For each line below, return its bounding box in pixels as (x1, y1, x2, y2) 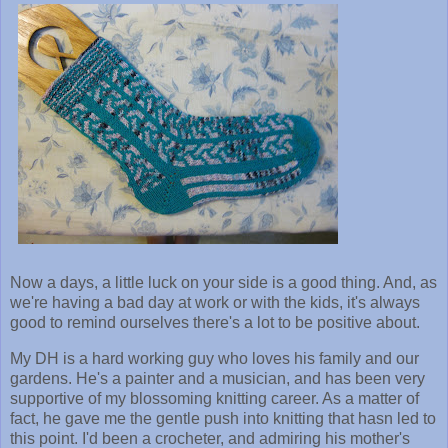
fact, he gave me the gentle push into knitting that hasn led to (10, 409, 436, 427)
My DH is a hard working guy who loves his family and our (10, 349, 419, 367)
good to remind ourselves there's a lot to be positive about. (10, 313, 420, 331)
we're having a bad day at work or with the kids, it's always (10, 293, 420, 311)
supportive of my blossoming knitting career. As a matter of (10, 389, 419, 407)
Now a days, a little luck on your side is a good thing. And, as (10, 273, 437, 291)
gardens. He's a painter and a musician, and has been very (10, 369, 425, 387)
